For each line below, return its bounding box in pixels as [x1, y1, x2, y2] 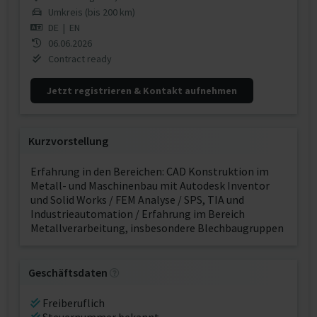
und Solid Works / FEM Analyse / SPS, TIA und [30, 192, 244, 207]
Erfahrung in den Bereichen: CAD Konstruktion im [30, 164, 269, 178]
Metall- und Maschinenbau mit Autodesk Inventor [30, 178, 270, 192]
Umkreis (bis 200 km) [45, 6, 135, 18]
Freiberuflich [40, 296, 105, 310]
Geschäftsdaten [28, 265, 108, 279]
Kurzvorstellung [28, 134, 108, 148]
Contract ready [45, 52, 112, 65]
